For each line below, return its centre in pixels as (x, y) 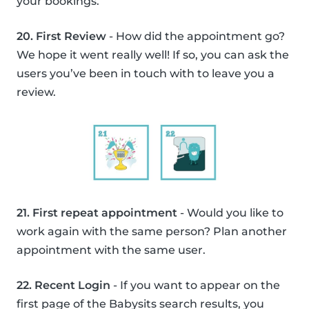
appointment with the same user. (111, 250)
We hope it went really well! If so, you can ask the (153, 55)
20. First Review (61, 37)
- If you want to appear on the (195, 286)
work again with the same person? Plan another (152, 232)
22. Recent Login (63, 286)
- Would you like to (230, 213)
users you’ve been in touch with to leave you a (146, 74)
